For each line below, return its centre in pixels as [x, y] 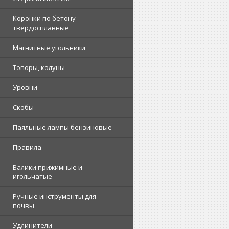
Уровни [25, 87]
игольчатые [32, 176]
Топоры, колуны [39, 67]
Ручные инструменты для [54, 196]
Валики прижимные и [48, 167]
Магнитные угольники [49, 48]
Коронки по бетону [44, 18]
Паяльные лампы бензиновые [62, 127]
